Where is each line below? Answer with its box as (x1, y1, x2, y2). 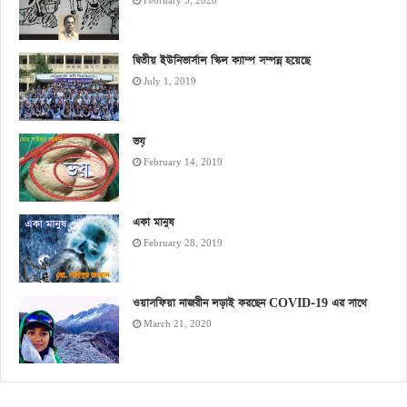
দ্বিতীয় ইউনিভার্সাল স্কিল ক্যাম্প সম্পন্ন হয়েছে (133, 54, 310, 69)
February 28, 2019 (144, 238, 223, 250)
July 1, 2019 (144, 76, 196, 88)
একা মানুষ (133, 215, 174, 231)
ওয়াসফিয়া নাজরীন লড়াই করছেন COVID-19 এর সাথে (133, 296, 367, 312)
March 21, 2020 (144, 319, 212, 331)
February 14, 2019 (144, 157, 223, 169)
